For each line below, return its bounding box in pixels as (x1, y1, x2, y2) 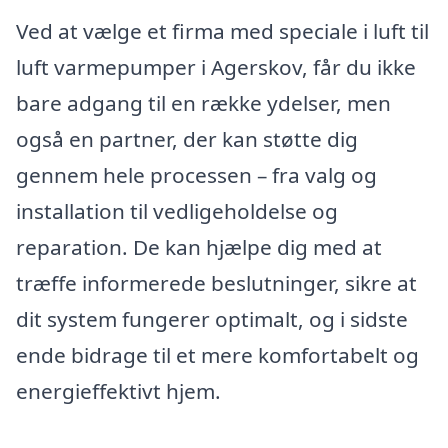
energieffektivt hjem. (16, 377, 221, 406)
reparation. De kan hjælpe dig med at (16, 233, 382, 262)
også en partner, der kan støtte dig (16, 125, 358, 154)
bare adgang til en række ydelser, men (16, 89, 391, 118)
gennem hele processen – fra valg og (16, 161, 377, 190)
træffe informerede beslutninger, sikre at (16, 269, 417, 298)
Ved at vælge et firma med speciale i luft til (16, 17, 429, 46)
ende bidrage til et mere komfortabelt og (16, 341, 419, 370)
